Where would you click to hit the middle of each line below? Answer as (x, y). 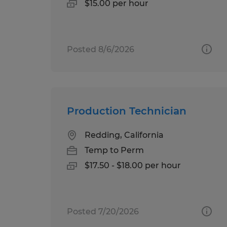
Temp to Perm (114, 150)
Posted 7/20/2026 (103, 211)
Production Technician (127, 111)
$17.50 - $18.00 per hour (133, 165)
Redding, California (124, 135)
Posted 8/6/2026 (101, 49)
